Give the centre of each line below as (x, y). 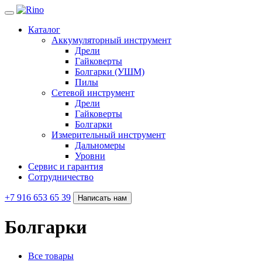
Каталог (44, 30)
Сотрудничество (61, 177)
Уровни (90, 156)
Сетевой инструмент (93, 93)
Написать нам (102, 198)
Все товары (51, 256)
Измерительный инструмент (108, 135)
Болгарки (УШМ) (110, 72)
